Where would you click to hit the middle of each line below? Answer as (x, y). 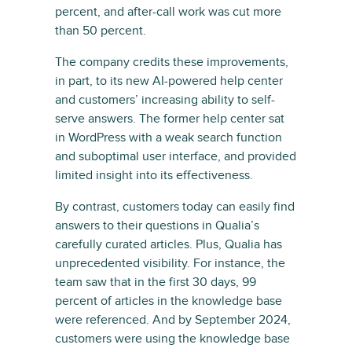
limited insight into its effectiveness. (154, 175)
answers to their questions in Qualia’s (157, 225)
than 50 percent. (101, 31)
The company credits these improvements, (172, 62)
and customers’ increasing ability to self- (165, 100)
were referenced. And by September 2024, (173, 320)
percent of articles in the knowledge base (169, 301)
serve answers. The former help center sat (170, 119)
